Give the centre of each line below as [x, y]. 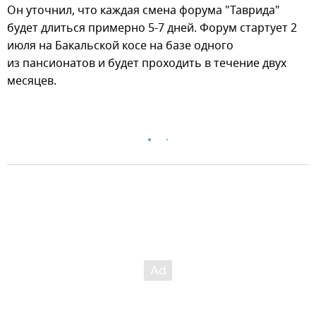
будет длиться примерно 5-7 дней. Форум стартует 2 [152, 28]
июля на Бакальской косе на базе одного [120, 45]
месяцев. [32, 81]
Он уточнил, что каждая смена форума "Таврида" [144, 10]
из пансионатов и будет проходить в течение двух [147, 63]
